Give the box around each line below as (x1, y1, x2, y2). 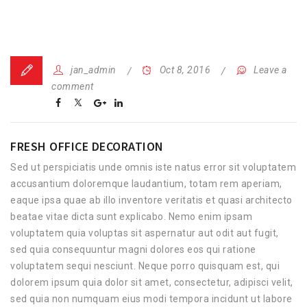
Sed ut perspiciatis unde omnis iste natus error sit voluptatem (10, 162, 296, 173)
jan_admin (71, 64, 116, 75)
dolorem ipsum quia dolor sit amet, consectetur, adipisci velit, (10, 277, 293, 288)
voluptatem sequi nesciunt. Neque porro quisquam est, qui (10, 260, 280, 271)
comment (51, 81, 94, 92)
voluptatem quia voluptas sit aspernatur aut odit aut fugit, (10, 228, 279, 238)
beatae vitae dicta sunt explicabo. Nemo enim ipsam (10, 211, 252, 222)
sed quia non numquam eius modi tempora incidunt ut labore (10, 293, 293, 304)
